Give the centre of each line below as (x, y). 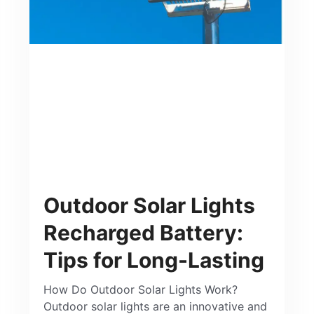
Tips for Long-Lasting (154, 260)
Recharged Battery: (144, 233)
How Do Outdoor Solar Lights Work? (143, 290)
